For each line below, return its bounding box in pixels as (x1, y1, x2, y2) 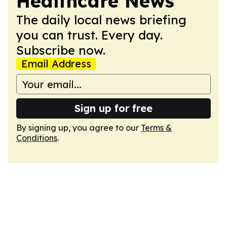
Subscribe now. (16, 43, 105, 58)
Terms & (141, 123, 172, 133)
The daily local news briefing (16, 12, 186, 27)
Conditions (16, 133, 57, 143)
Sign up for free (74, 102, 153, 115)
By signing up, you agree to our (16, 123, 141, 133)
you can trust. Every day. (16, 27, 163, 43)
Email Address (21, 57, 91, 70)
